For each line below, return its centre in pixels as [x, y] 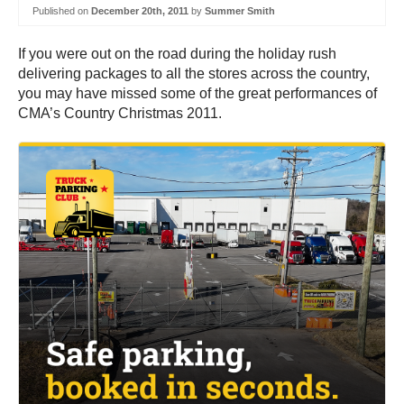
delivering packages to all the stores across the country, [194, 74]
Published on [62, 10]
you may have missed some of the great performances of [197, 94]
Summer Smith [240, 10]
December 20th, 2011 [140, 10]
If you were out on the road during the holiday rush [177, 54]
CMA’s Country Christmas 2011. [120, 114]
